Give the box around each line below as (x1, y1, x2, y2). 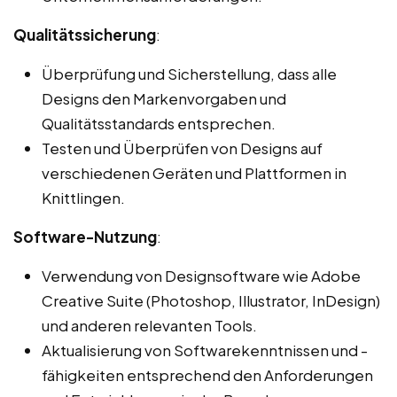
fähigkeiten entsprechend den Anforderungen (42, 364, 373, 385)
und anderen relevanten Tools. (42, 315, 257, 335)
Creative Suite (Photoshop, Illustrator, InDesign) (42, 290, 380, 310)
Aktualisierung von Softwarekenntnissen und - (42, 339, 368, 360)
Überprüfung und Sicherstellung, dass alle (42, 63, 337, 83)
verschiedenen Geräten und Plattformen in (42, 162, 346, 183)
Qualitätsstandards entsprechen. (42, 113, 276, 133)
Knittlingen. (42, 187, 125, 207)
